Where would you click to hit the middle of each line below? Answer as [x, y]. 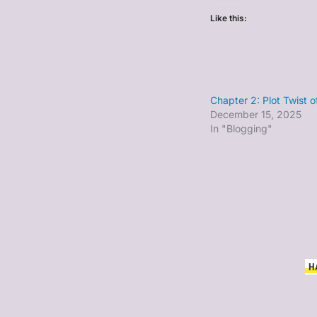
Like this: [229, 18]
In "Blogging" [241, 129]
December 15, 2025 [256, 115]
